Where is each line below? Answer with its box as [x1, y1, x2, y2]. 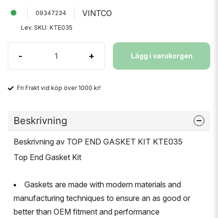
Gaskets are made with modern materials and [24, 179, 181, 189]
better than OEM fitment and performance [14, 206, 160, 217]
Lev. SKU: [21, 24, 48, 31]
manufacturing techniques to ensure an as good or [14, 193, 190, 203]
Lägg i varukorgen [130, 52, 193, 60]
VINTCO [82, 8, 112, 18]
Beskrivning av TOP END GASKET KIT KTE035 [14, 136, 182, 146]
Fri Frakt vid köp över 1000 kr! [17, 84, 101, 91]
